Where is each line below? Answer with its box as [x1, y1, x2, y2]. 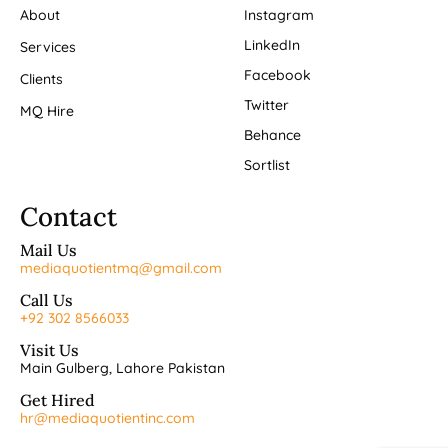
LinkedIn [244, 36, 300, 55]
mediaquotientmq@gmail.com [20, 259, 222, 278]
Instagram [244, 6, 314, 25]
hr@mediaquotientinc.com [20, 409, 195, 428]
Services [20, 38, 76, 57]
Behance [244, 126, 301, 145]
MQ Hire [20, 102, 74, 121]
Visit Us [20, 340, 79, 361]
